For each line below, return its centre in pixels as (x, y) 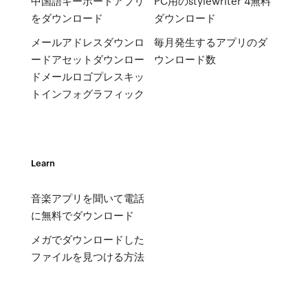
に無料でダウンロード (82, 215)
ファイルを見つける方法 (87, 256)
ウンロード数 (185, 59)
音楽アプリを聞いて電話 (87, 198)
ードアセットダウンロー (87, 59)
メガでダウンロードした (87, 239)
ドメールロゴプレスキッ (87, 76)
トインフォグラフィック (87, 93)
